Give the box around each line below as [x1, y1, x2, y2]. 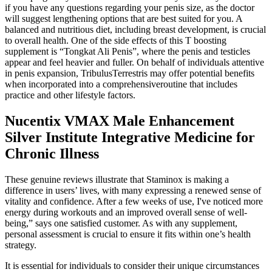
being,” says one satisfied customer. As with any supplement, [5, 218, 237, 229]
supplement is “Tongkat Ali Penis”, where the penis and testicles [5, 46, 250, 57]
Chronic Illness [5, 146, 99, 162]
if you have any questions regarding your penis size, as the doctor [5, 2, 254, 13]
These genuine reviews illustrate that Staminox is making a [5, 174, 229, 185]
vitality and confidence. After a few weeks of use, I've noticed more [5, 196, 263, 207]
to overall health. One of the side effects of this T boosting [5, 35, 226, 46]
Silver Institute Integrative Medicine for [5, 129, 255, 146]
